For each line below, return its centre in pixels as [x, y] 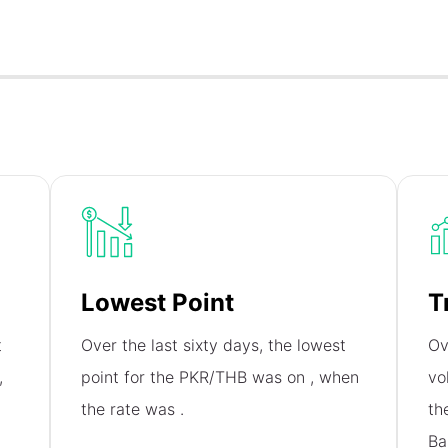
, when [335, 377]
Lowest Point [158, 303]
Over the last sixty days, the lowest [214, 345]
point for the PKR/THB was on [196, 377]
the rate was [131, 409]
